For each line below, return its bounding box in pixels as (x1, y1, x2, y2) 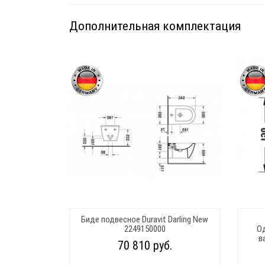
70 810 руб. (117, 238, 172, 253)
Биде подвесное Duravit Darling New (81, 214, 208, 225)
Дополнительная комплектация (69, 18, 241, 33)
